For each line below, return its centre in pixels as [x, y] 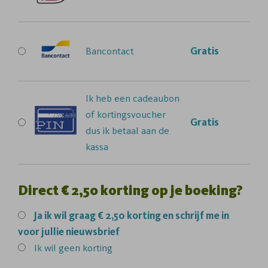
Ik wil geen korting [73, 247]
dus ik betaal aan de [127, 130]
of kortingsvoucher [126, 114]
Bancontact [110, 51]
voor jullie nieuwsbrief [69, 231]
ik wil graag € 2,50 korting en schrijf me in [137, 215]
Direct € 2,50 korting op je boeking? [130, 190]
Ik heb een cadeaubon [133, 98]
